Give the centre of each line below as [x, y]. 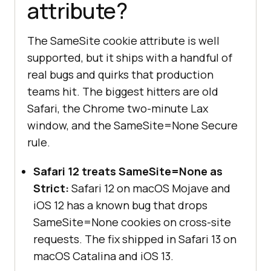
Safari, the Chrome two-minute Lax [118, 109]
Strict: [51, 188]
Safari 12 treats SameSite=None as [128, 171]
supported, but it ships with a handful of [130, 58]
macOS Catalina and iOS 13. [103, 256]
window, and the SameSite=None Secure [132, 126]
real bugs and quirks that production [120, 75]
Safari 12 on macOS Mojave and [150, 188]
